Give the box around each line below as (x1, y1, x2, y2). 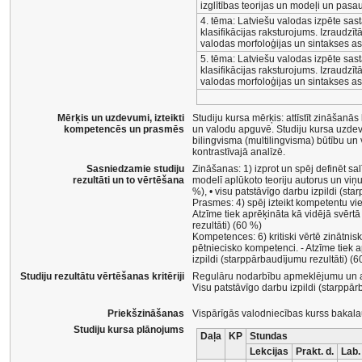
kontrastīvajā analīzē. (192, 146, 285, 158)
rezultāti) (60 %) (192, 220, 262, 231)
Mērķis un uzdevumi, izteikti (57, 112, 184, 124)
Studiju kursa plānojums (74, 324, 184, 335)
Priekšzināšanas (107, 308, 184, 319)
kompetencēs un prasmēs (64, 124, 184, 135)
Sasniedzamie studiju (86, 163, 184, 175)
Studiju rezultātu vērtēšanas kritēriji (20, 271, 184, 282)
